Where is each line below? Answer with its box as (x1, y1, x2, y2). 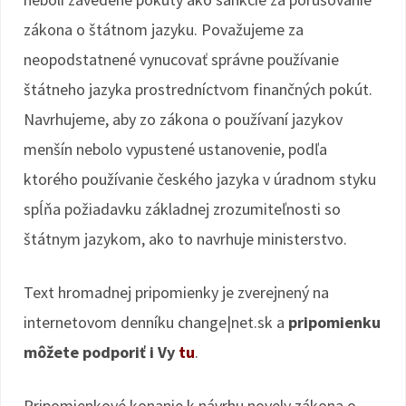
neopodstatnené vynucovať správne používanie (24, 49, 339, 70)
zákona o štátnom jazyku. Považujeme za (24, 19, 304, 40)
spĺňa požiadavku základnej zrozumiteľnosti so (24, 198, 341, 219)
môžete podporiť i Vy (24, 342, 179, 362)
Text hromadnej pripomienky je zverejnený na (24, 282, 329, 303)
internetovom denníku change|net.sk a (24, 312, 288, 333)
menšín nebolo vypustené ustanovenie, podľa (24, 139, 327, 159)
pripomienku (288, 312, 381, 333)
